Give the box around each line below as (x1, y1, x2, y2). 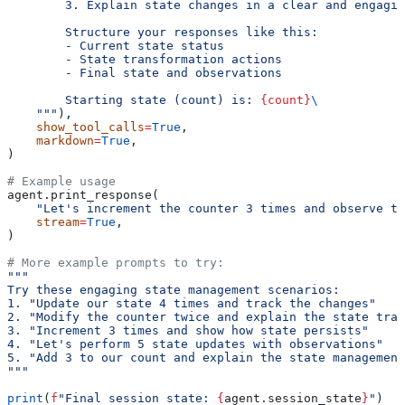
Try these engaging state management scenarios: (7, 282, 340, 297)
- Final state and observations (7, 65, 282, 80)
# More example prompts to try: (7, 255, 224, 269)
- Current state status (7, 38, 224, 52)
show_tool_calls (7, 119, 145, 134)
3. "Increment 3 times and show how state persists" (7, 323, 369, 337)
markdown (7, 133, 94, 147)
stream (7, 214, 80, 229)
